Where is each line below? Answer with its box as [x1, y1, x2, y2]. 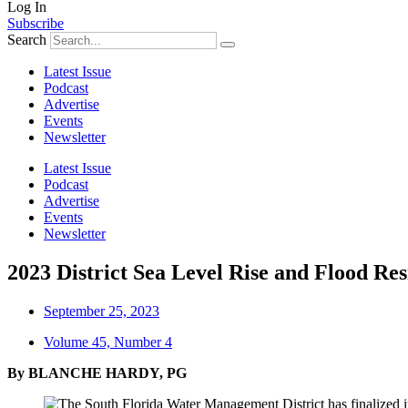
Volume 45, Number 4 [44, 333, 172, 350]
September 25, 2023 [44, 302, 159, 319]
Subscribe [7, 15, 64, 31]
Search [7, 32, 46, 47]
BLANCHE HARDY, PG [28, 364, 187, 381]
